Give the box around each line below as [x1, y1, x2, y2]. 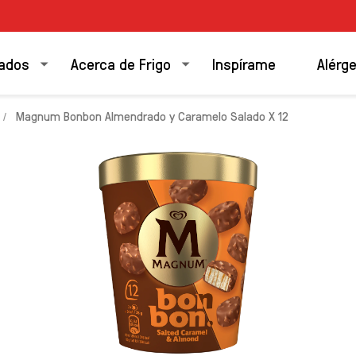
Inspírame [211, 53, 276, 74]
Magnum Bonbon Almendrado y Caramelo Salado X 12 [16, 107, 288, 125]
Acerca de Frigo [70, 52, 171, 74]
